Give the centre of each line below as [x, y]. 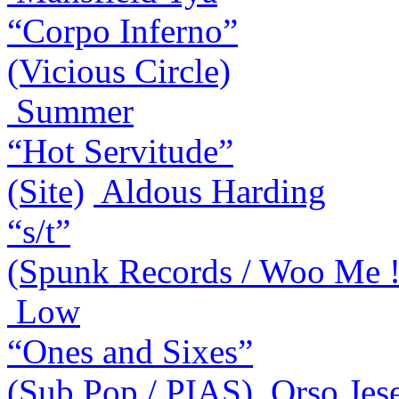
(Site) [46, 191]
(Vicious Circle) [119, 71]
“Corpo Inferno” [122, 31]
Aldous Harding [213, 191]
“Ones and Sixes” [130, 352]
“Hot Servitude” [120, 151]
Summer [75, 111]
